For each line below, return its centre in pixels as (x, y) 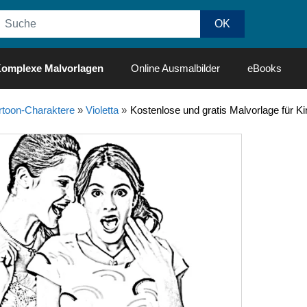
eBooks (265, 68)
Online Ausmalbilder (175, 68)
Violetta (102, 110)
